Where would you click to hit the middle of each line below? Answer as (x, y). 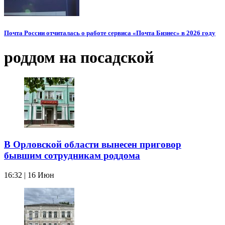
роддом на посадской (79, 57)
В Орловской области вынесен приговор (93, 144)
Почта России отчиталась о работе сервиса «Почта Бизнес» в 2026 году (110, 33)
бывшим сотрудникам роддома (72, 155)
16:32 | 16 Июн (29, 175)
